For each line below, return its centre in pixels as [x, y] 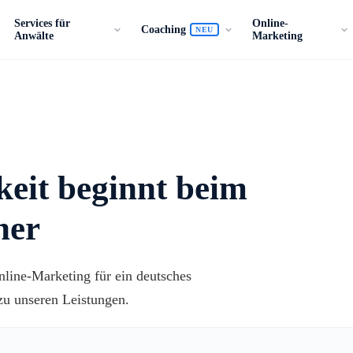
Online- [271, 23]
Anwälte [34, 35]
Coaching [163, 29]
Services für [43, 23]
